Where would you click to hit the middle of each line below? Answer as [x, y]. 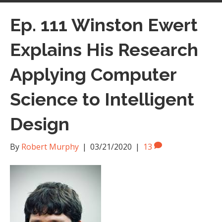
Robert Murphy [50, 147]
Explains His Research [104, 50]
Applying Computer [93, 74]
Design [40, 124]
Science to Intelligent [102, 99]
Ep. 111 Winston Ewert [104, 25]
